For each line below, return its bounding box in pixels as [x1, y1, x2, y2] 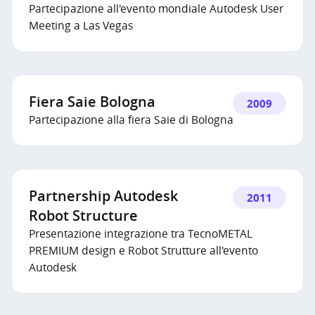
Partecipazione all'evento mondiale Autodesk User [29, 1, 283, 16]
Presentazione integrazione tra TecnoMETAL [29, 226, 252, 241]
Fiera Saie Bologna [29, 92, 155, 111]
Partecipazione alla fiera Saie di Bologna [29, 112, 233, 127]
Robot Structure [29, 206, 138, 225]
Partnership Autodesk [29, 186, 178, 205]
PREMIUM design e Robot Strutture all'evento [29, 243, 258, 258]
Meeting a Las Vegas [29, 18, 133, 33]
